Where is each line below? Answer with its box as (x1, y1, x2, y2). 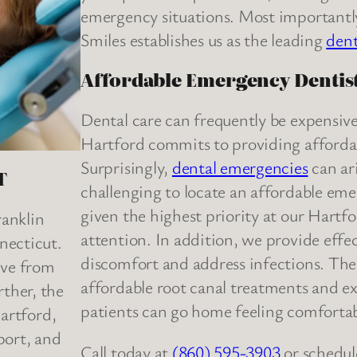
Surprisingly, (80, 155, 172, 179)
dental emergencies (171, 155, 308, 179)
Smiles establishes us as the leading (80, 28, 327, 52)
